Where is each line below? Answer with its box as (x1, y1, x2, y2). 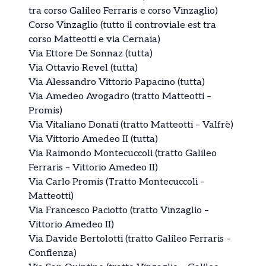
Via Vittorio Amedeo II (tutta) (28, 134, 158, 145)
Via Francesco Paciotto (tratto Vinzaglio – (28, 205, 209, 217)
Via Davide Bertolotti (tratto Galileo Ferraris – (28, 233, 231, 245)
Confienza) (28, 248, 77, 259)
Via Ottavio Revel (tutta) (28, 62, 138, 74)
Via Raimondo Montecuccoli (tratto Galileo (28, 148, 217, 160)
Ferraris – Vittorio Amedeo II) (28, 162, 158, 174)
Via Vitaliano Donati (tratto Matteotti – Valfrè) (28, 119, 233, 131)
